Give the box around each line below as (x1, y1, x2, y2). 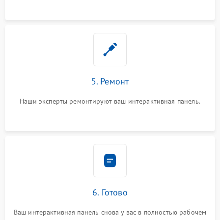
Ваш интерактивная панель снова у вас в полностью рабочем (13, 207, 207, 217)
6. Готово (92, 186, 128, 198)
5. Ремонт (91, 75, 129, 87)
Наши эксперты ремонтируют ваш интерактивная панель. (20, 96, 200, 106)
